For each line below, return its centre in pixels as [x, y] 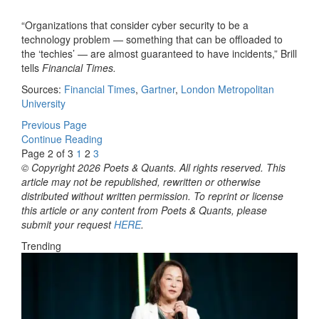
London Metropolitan [228, 89]
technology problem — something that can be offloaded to [152, 39]
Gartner [158, 89]
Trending [41, 245]
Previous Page [54, 124]
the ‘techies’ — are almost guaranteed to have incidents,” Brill [159, 53]
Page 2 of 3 [47, 153]
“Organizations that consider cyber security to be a [135, 25]
